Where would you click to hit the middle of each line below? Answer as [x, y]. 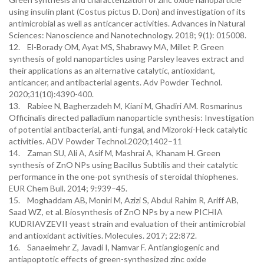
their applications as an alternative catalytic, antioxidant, [112, 70]
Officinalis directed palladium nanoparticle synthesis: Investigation [131, 118]
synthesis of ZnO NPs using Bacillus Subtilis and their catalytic [123, 165]
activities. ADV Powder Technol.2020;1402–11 [95, 141]
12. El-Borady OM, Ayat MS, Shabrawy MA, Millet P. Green [116, 47]
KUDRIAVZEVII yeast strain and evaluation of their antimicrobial [127, 224]
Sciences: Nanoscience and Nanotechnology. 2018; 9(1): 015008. [128, 35]
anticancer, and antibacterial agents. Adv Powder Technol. [115, 82]
